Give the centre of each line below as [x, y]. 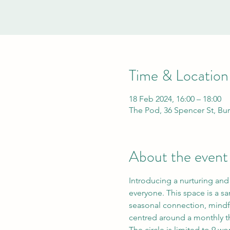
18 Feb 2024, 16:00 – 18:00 [175, 99]
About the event [178, 157]
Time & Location [178, 75]
